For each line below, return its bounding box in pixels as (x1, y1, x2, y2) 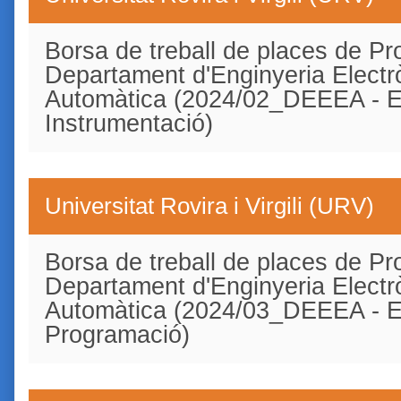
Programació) (45, 320, 190, 348)
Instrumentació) (45, 109, 213, 137)
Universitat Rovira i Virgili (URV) (45, 192, 374, 218)
